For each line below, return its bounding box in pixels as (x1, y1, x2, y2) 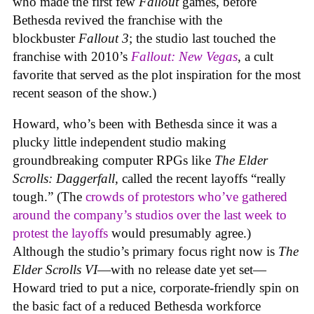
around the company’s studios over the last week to (13, 207, 287, 223)
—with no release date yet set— (97, 262, 266, 278)
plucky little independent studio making (13, 135, 226, 150)
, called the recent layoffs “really (115, 171, 286, 186)
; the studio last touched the (129, 30, 275, 46)
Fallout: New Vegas (131, 48, 238, 64)
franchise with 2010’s (13, 48, 131, 64)
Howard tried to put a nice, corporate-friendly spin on (13, 280, 299, 296)
